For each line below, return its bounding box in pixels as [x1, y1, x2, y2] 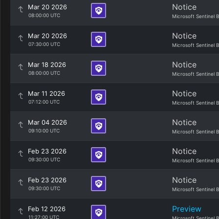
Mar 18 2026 [28, 61, 66, 68]
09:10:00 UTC [28, 128, 60, 133]
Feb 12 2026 [28, 205, 66, 213]
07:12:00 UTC [28, 99, 60, 105]
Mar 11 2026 [28, 89, 65, 97]
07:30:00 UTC [28, 41, 60, 47]
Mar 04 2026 [28, 118, 67, 126]
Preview [172, 204, 201, 214]
